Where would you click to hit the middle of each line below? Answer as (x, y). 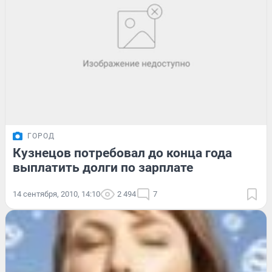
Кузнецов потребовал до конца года (122, 153)
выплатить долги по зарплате (103, 168)
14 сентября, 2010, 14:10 (56, 194)
